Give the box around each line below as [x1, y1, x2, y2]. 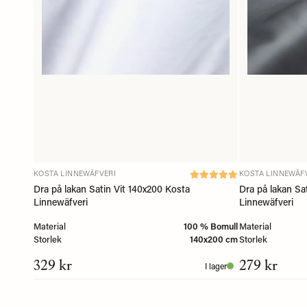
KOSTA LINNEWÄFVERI [34, 169, 116, 179]
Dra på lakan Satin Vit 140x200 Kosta [34, 182, 190, 195]
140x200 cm [190, 232, 238, 245]
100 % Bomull [184, 219, 238, 232]
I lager [205, 260, 227, 271]
